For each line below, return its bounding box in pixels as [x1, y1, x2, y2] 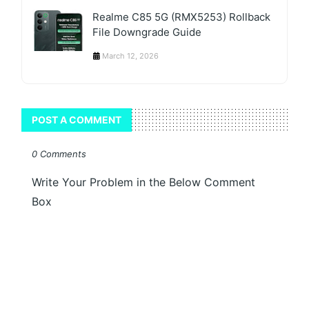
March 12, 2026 [102, 50, 159, 61]
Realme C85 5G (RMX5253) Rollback [92, 10, 271, 23]
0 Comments [32, 148, 87, 159]
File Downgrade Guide [92, 25, 202, 39]
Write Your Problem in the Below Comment [32, 175, 256, 189]
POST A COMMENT [32, 113, 122, 126]
